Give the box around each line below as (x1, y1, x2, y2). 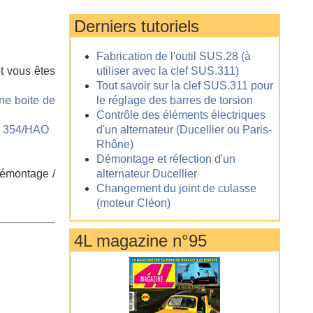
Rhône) (96, 138, 133, 150)
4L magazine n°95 (73, 231, 207, 250)
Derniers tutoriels (73, 17, 199, 36)
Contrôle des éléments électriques (96, 109, 265, 121)
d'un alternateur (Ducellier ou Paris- (96, 124, 272, 136)
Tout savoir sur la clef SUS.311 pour (96, 80, 273, 92)
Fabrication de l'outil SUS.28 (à (96, 50, 251, 62)
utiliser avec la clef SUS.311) (96, 65, 239, 77)
